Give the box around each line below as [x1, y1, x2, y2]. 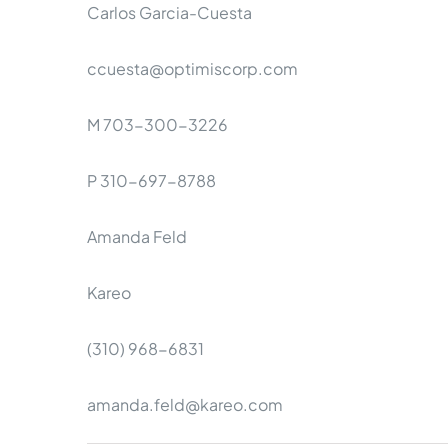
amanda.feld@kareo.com [87, 394, 283, 415]
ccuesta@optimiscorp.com [87, 58, 298, 79]
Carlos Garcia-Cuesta [87, 2, 252, 23]
